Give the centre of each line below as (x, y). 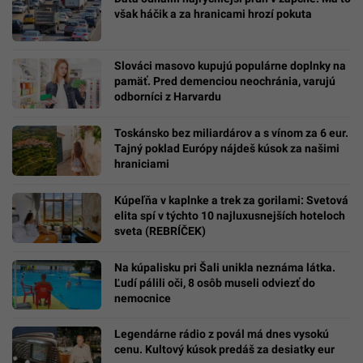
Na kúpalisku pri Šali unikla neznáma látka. (225, 267)
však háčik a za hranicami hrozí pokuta (213, 14)
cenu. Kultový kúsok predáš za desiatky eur (224, 350)
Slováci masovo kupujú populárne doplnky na (230, 65)
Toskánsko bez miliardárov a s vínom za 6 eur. (231, 132)
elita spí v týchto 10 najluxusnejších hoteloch (230, 215)
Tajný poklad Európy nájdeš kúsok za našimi (227, 148)
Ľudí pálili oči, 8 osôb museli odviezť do (215, 282)
